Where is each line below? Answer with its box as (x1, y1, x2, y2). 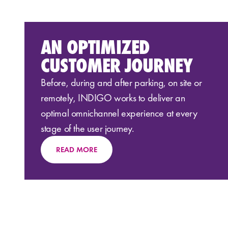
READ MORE (56, 144, 97, 155)
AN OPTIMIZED (41, 34, 150, 60)
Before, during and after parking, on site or (41, 75, 202, 89)
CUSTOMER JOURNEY (41, 52, 193, 78)
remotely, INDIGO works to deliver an (41, 91, 185, 104)
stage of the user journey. (41, 121, 134, 135)
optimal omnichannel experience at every (41, 106, 197, 120)
